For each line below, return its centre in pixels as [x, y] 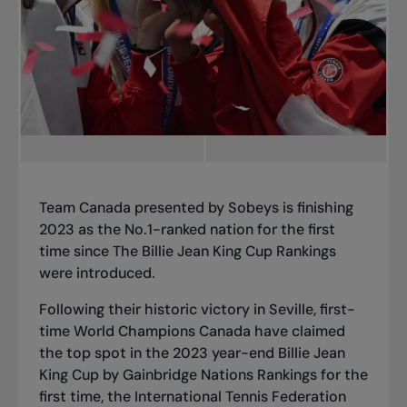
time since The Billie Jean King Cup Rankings [187, 251]
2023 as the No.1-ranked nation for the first [187, 229]
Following [73, 309]
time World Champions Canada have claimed [192, 331]
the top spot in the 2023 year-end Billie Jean [192, 352]
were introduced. [97, 273]
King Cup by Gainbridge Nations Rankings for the [203, 374]
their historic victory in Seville [210, 309]
